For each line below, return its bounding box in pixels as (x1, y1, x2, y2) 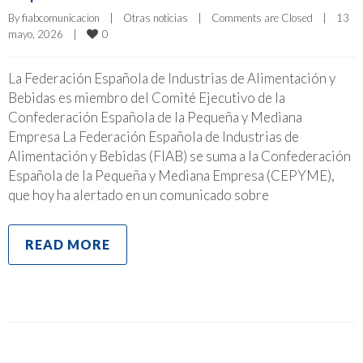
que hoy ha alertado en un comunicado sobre (8, 186, 269, 203)
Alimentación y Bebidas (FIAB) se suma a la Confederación (8, 147, 351, 164)
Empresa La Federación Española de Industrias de (8, 127, 299, 145)
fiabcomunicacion (22, 11, 100, 24)
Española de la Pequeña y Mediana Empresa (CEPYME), (8, 166, 335, 184)
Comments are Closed (211, 11, 313, 24)
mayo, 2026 (8, 27, 73, 41)
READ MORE (25, 236, 110, 252)
